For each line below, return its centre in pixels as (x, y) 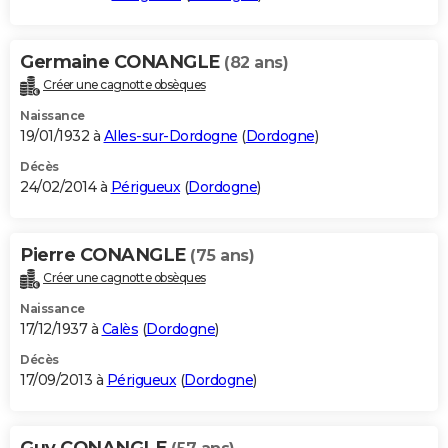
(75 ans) (222, 255)
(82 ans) (256, 62)
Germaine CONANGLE (122, 61)
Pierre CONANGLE (105, 254)
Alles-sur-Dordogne (170, 135)
